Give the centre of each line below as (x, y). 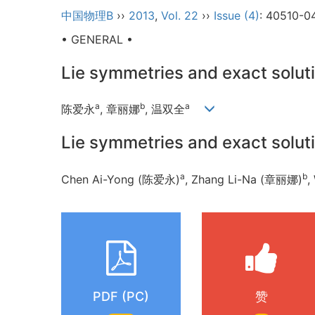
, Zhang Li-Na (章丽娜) (244, 179)
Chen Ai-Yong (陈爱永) (121, 179)
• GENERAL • (97, 39)
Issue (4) (237, 15)
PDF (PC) (121, 296)
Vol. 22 (180, 15)
